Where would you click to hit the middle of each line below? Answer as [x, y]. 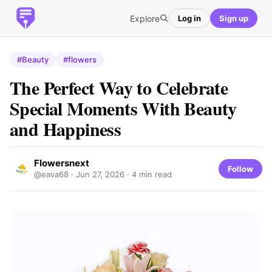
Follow [240, 168]
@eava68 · [55, 174]
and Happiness [66, 129]
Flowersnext [62, 163]
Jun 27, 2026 [100, 174]
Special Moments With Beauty [123, 108]
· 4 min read [148, 174]
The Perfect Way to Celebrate [119, 87]
